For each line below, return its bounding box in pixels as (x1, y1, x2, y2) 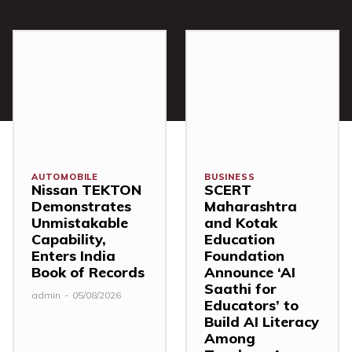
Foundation (204, 246, 284, 265)
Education (204, 229, 275, 248)
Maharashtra (204, 196, 297, 215)
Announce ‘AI (204, 262, 295, 281)
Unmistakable (31, 213, 128, 232)
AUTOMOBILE (31, 170, 98, 182)
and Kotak (204, 213, 277, 232)
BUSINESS (204, 170, 255, 182)
